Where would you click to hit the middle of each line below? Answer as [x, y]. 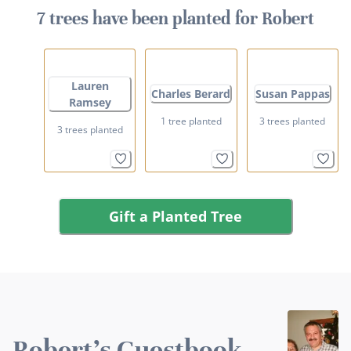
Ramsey [90, 102]
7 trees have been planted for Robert [175, 18]
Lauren [90, 85]
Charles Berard [191, 94]
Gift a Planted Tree [175, 216]
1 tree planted [191, 121]
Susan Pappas [292, 94]
